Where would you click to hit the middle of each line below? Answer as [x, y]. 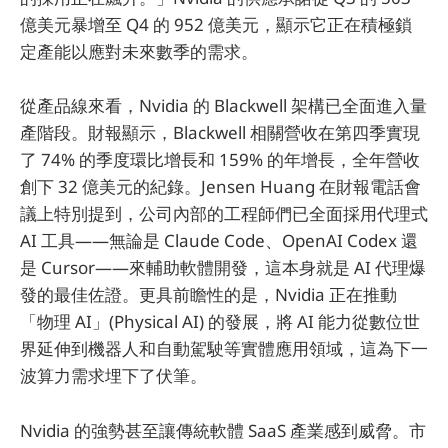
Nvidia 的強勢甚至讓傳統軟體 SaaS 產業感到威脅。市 [223, 430]
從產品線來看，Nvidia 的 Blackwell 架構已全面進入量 [223, 106]
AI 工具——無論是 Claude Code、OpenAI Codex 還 [219, 241]
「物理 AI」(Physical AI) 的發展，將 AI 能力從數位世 [220, 322]
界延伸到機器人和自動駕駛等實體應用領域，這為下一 [224, 349]
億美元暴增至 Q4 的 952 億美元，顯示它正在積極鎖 [216, 25]
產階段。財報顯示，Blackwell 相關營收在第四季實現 [220, 133]
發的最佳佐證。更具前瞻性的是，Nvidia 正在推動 [208, 295]
